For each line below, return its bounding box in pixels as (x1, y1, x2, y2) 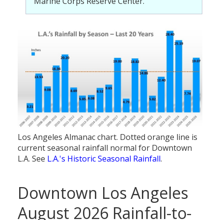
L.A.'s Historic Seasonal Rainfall (47, 153, 161, 165)
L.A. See (18, 153, 47, 165)
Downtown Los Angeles (18, 182, 188, 204)
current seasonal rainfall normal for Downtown (18, 142, 192, 154)
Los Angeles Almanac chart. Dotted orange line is (18, 132, 197, 143)
